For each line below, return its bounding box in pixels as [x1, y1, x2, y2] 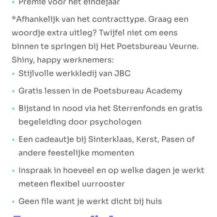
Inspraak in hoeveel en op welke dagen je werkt [18, 165, 204, 175]
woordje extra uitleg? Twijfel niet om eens [12, 28, 178, 38]
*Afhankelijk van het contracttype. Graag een [12, 14, 188, 24]
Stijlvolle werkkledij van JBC [18, 68, 131, 78]
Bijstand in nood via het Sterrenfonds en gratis [18, 103, 202, 113]
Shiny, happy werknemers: [12, 55, 114, 65]
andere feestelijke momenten [18, 148, 134, 158]
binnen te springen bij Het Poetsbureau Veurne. [12, 41, 199, 51]
